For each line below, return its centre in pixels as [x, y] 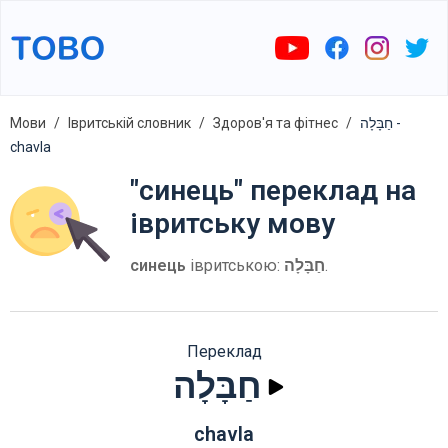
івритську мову [232, 223]
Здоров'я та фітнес [275, 123]
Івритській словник [129, 123]
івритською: [235, 265]
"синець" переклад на [273, 190]
